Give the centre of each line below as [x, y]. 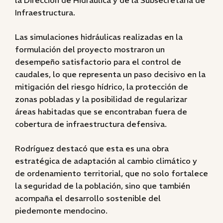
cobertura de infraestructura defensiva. [91, 124]
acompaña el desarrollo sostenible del [88, 198]
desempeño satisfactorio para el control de [98, 62]
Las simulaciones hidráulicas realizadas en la [99, 37]
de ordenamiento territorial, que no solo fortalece [111, 173]
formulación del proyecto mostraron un [90, 49]
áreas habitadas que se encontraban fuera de [101, 111]
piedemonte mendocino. [61, 211]
